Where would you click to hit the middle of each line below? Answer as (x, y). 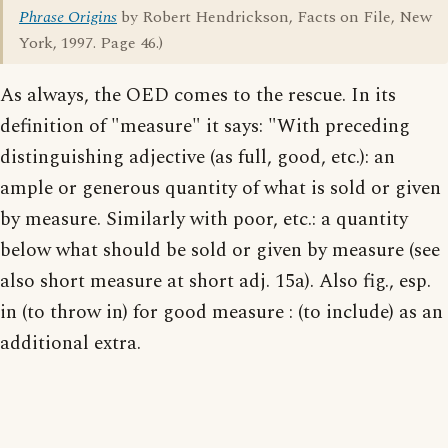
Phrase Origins (68, 17)
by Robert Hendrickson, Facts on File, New (274, 17)
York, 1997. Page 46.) (91, 43)
